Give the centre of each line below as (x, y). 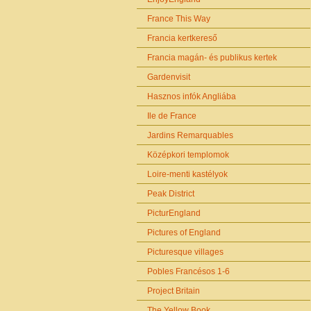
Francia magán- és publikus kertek (212, 58)
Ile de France (172, 116)
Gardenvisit (169, 77)
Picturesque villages (185, 252)
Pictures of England (184, 233)
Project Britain (174, 291)
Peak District (171, 194)
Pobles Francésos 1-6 (188, 272)
